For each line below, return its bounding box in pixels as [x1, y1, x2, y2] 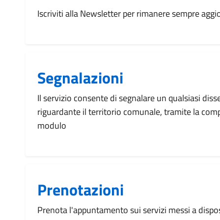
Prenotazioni [37, 178, 124, 201]
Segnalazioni [37, 66, 123, 89]
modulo [37, 119, 66, 132]
